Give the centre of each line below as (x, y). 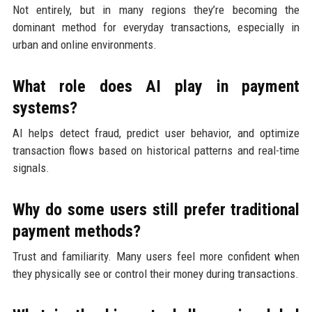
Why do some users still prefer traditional (156, 209)
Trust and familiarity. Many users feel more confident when (156, 256)
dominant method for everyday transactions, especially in (156, 27)
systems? (45, 108)
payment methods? (76, 231)
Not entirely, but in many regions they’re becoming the (156, 9)
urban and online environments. (84, 44)
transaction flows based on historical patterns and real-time (156, 150)
